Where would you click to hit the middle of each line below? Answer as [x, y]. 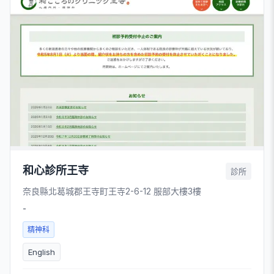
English [42, 252]
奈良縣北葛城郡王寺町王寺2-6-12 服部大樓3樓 [112, 191]
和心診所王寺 [56, 170]
